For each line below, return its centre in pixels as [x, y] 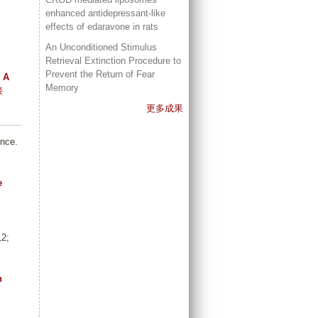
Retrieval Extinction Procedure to [113, 61]
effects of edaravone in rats [102, 27]
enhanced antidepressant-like [105, 13]
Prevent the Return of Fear [100, 75]
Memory [62, 88]
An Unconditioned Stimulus [101, 48]
